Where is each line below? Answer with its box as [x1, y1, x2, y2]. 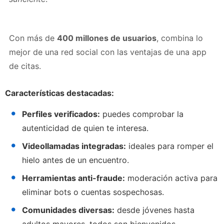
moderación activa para [125, 172, 217, 183]
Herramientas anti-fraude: [22, 172, 125, 183]
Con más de [9, 32, 57, 43]
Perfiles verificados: [22, 108, 100, 119]
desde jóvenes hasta [114, 204, 194, 215]
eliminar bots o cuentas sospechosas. [22, 186, 164, 197]
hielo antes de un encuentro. [22, 154, 129, 165]
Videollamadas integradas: [22, 140, 126, 151]
